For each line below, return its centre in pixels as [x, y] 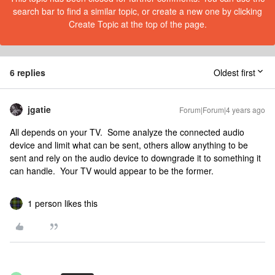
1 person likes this [63, 203]
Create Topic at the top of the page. [137, 24]
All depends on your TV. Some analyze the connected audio [127, 132]
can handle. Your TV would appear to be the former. [114, 171]
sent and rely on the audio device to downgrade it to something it [135, 158]
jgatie [39, 109]
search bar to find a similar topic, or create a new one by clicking [137, 11]
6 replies [28, 72]
